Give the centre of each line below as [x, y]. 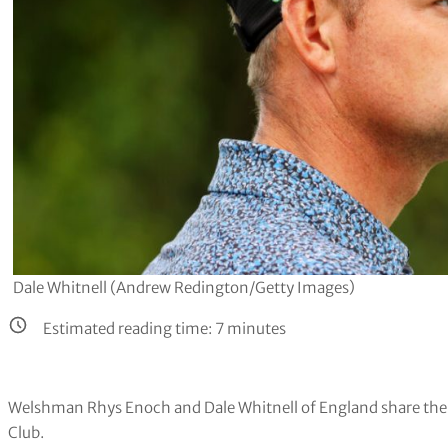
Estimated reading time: [129, 328]
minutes [255, 328]
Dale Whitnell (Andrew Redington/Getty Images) [184, 287]
